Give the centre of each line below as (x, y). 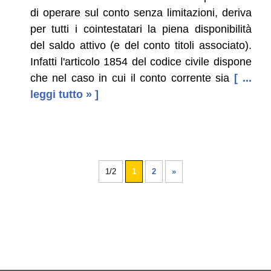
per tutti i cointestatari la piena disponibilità (141, 29)
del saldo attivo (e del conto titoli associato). (141, 45)
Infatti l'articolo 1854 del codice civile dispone (141, 61)
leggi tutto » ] (64, 94)
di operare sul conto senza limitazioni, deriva (141, 12)
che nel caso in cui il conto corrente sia (130, 78)
